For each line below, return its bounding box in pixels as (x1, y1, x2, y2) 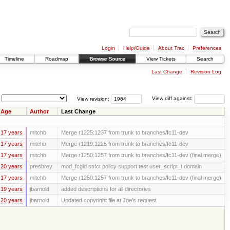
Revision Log (190, 68, 221, 74)
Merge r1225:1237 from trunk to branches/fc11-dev (61, 129, 188, 136)
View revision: (77, 95, 109, 102)
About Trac (158, 45, 184, 51)
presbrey (29, 163, 52, 169)
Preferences (192, 45, 221, 51)
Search (197, 56, 214, 62)
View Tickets (146, 56, 176, 62)
